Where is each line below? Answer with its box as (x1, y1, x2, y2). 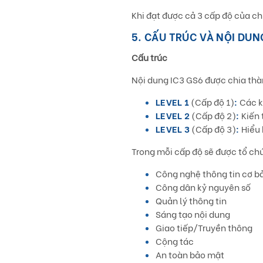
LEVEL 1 (156, 95, 191, 108)
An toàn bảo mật (156, 248, 224, 261)
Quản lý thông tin (156, 194, 227, 207)
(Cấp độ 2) (191, 109, 237, 122)
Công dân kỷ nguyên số (156, 180, 251, 193)
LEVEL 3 (156, 122, 192, 135)
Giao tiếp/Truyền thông (156, 221, 252, 234)
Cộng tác (156, 234, 194, 247)
